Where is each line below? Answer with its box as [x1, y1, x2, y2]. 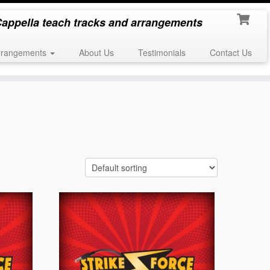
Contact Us [209, 46, 252, 58]
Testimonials [137, 46, 186, 58]
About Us [78, 46, 114, 58]
